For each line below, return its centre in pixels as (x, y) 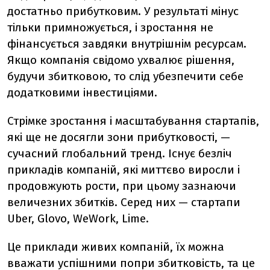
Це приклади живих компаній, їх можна (116, 247)
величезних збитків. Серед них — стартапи (124, 202)
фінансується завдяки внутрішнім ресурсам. (127, 44)
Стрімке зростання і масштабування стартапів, (133, 121)
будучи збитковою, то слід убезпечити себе (125, 76)
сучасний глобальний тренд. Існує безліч (120, 153)
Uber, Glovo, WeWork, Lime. (78, 218)
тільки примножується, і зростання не (110, 27)
